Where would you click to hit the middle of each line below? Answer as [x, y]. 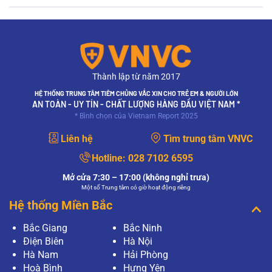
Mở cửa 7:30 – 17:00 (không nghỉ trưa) [136, 178]
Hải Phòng [146, 255]
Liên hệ [76, 139]
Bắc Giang [45, 228]
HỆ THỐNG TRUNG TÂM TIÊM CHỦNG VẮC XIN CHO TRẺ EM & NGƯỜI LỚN [136, 93]
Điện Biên [43, 242]
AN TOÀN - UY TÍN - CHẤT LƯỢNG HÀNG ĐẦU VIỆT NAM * [136, 104]
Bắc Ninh [143, 228]
